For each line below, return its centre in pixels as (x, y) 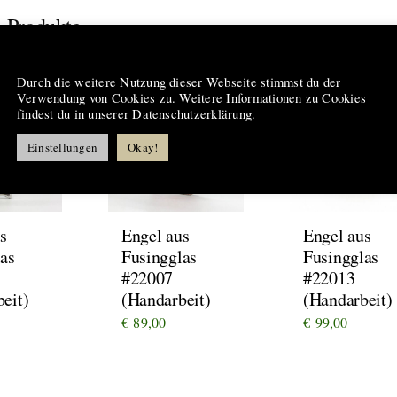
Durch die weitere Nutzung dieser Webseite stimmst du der (179, 82)
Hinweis (40, 61)
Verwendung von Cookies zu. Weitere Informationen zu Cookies (192, 97)
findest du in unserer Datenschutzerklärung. (136, 113)
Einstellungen (63, 147)
